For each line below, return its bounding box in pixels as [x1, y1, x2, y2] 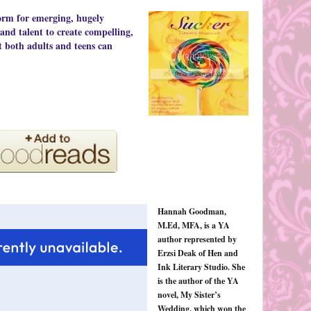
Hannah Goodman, [157, 205, 226, 217]
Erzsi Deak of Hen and [157, 246, 238, 259]
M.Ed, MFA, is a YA [157, 219, 230, 231]
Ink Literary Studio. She [157, 260, 245, 273]
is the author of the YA [157, 274, 239, 287]
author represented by [157, 233, 237, 245]
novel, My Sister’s [157, 288, 221, 301]
